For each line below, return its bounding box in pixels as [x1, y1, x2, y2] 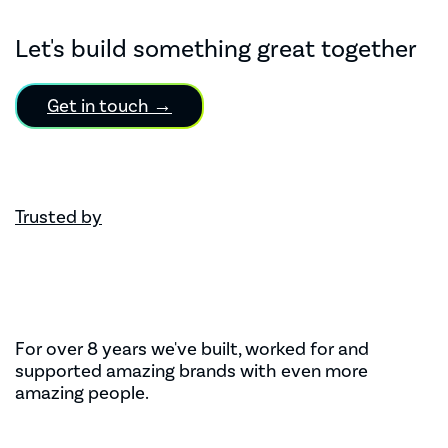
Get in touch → [47, 93, 172, 118]
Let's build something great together [15, 33, 417, 65]
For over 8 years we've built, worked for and [15, 336, 369, 361]
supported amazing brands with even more [15, 358, 368, 383]
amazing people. [15, 380, 149, 405]
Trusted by [15, 205, 102, 230]
